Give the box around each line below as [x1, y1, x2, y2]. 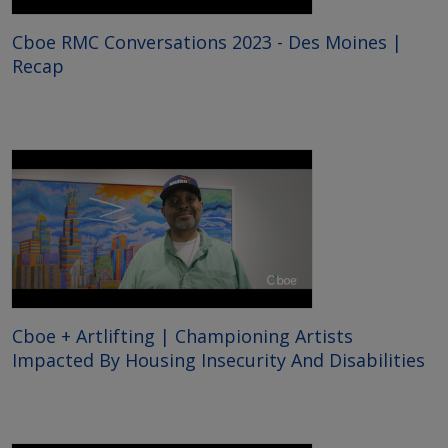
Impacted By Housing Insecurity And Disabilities [12, 347, 425, 372]
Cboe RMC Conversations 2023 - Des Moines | [12, 29, 402, 54]
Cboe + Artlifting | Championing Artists [12, 323, 353, 348]
